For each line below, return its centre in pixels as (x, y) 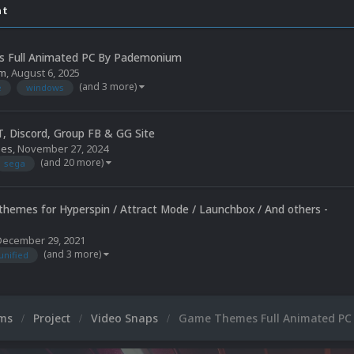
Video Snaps (126, 318)
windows (45, 87)
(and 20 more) (73, 162)
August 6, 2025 (45, 73)
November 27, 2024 (63, 149)
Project (53, 318)
